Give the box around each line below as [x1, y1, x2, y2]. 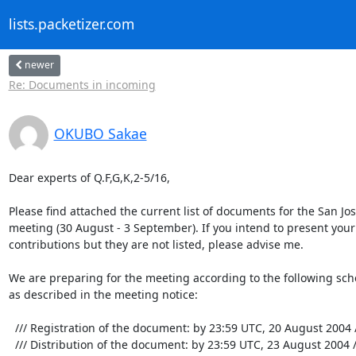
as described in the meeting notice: [8, 286, 198, 302]
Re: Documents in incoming [8, 76, 156, 92]
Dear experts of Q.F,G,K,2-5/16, [8, 169, 170, 185]
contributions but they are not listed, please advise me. [8, 236, 304, 252]
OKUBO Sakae [53, 123, 147, 143]
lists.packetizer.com [8, 14, 134, 34]
